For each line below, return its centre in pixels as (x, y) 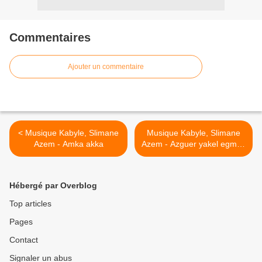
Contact (24, 240)
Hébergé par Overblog (53, 186)
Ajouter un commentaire (106, 67)
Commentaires (50, 38)
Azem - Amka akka (68, 144)
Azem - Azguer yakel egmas (194, 144)
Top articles (30, 204)
